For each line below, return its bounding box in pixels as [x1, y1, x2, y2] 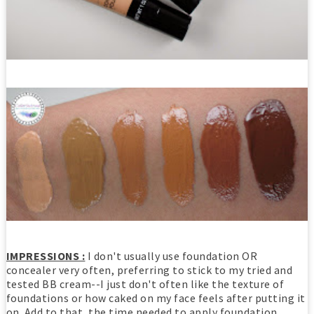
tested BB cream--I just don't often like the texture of [6, 277, 285, 292]
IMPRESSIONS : [6, 249, 86, 264]
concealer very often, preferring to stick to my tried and [6, 263, 293, 278]
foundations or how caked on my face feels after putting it [6, 291, 306, 306]
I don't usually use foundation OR [85, 249, 258, 264]
